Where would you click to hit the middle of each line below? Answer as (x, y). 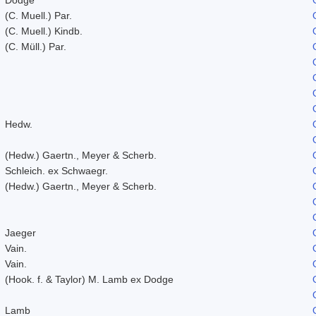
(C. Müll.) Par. (36, 46)
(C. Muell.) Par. (38, 15)
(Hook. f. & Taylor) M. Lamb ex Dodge (89, 279)
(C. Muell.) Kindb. (44, 31)
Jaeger (20, 232)
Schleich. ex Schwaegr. (56, 170)
